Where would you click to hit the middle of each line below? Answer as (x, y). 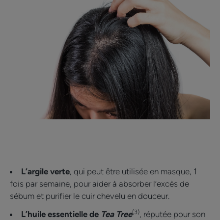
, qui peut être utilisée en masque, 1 (133, 172)
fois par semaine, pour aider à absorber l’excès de (99, 184)
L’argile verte (45, 172)
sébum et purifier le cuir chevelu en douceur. (92, 196)
